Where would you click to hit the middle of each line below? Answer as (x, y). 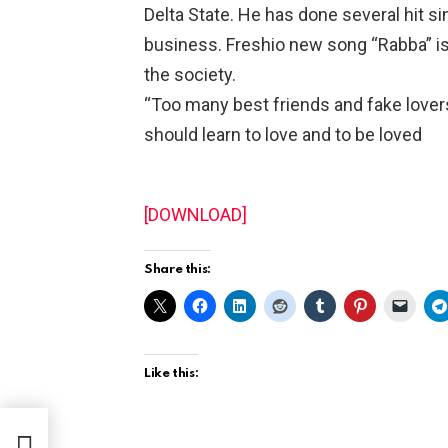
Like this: (171, 374)
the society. (190, 75)
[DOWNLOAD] (195, 215)
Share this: (178, 270)
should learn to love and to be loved (283, 135)
